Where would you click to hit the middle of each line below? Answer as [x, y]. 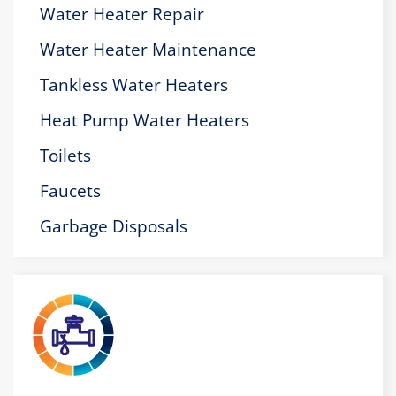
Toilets [65, 156]
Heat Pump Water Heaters [145, 121]
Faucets [70, 191]
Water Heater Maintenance [148, 50]
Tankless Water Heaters [134, 85]
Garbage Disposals [114, 227]
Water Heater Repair [122, 15]
